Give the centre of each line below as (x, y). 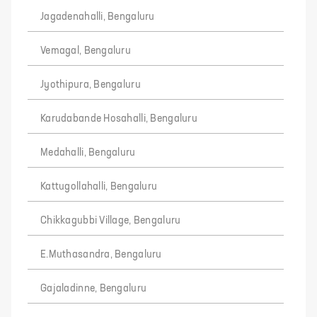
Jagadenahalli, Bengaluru (98, 17)
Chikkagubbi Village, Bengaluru (111, 221)
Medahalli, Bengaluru (88, 153)
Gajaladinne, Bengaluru (94, 289)
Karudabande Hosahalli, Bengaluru (119, 119)
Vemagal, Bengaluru (86, 51)
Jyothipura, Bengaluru (91, 85)
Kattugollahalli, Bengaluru (99, 187)
